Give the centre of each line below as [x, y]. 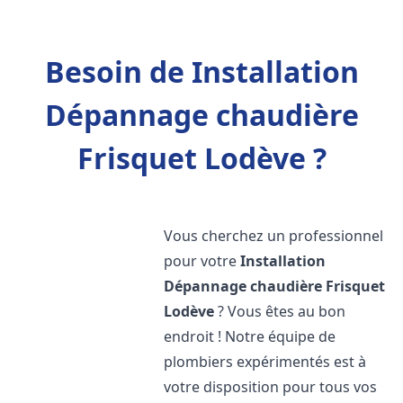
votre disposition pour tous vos [271, 387]
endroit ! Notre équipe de [250, 336]
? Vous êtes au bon [280, 311]
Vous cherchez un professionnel [274, 236]
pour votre [202, 261]
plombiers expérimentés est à [265, 362]
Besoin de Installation [201, 72]
